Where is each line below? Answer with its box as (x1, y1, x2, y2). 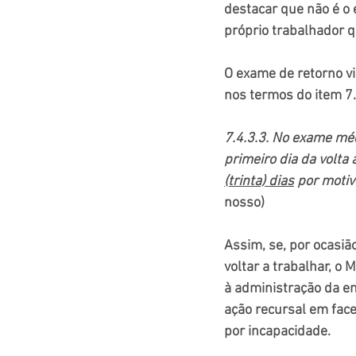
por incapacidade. (224, 323, 331, 341)
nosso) (224, 195, 265, 212)
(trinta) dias (224, 173, 294, 191)
